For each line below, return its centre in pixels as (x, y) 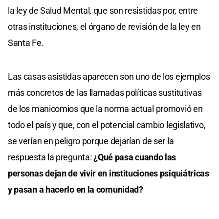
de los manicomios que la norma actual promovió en (105, 109)
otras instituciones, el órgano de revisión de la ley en (104, 27)
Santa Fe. (26, 43)
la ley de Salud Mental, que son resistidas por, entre (103, 11)
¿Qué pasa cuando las (135, 157)
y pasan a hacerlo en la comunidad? (76, 190)
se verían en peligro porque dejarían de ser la (91, 141)
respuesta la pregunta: (51, 157)
